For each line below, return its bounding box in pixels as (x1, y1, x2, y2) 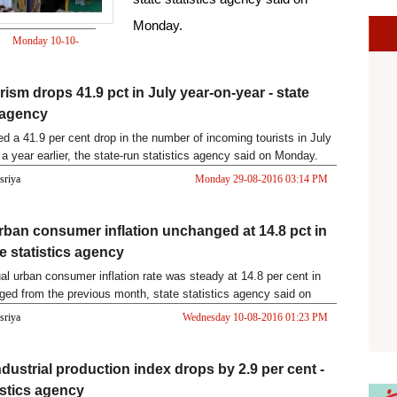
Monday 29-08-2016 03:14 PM (194, 173, 328, 185)
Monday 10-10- (12, 35, 79, 47)
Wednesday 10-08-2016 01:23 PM (182, 311, 328, 323)
